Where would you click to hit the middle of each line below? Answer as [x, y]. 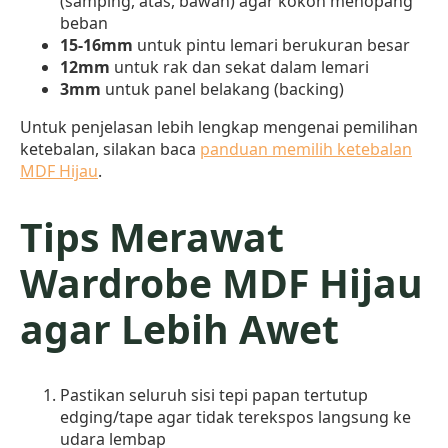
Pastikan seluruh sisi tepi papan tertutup [214, 395]
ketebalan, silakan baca [110, 148]
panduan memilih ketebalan [306, 148]
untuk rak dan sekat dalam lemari [239, 66]
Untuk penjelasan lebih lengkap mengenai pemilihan [219, 126]
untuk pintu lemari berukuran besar [271, 44]
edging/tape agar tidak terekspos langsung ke [235, 417]
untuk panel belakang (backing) [222, 88]
